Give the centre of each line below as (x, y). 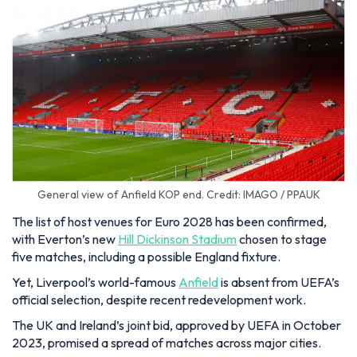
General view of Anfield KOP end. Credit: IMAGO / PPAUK (178, 194)
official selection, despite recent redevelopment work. (159, 299)
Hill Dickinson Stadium (177, 239)
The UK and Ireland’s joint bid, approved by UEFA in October (177, 325)
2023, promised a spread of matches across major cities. (168, 342)
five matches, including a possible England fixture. (147, 256)
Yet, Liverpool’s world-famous (95, 282)
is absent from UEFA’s (279, 282)
